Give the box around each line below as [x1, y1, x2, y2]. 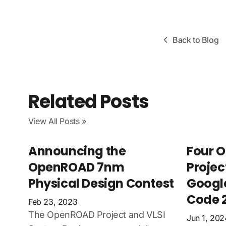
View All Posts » [28, 116, 86, 126]
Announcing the [28, 143, 126, 159]
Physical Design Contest [28, 175, 174, 192]
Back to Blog [173, 35, 219, 45]
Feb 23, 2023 [28, 197, 78, 207]
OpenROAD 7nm [28, 159, 125, 176]
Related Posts [28, 89, 149, 115]
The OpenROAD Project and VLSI [28, 209, 165, 220]
